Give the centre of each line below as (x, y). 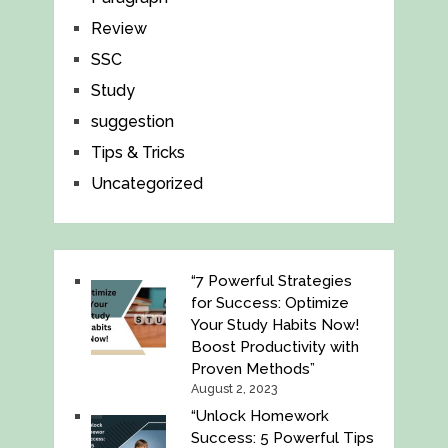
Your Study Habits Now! (274, 325)
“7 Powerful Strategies (271, 281)
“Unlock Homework (259, 416)
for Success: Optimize (269, 303)
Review (118, 29)
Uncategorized (146, 184)
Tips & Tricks (137, 153)
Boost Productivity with (274, 347)
